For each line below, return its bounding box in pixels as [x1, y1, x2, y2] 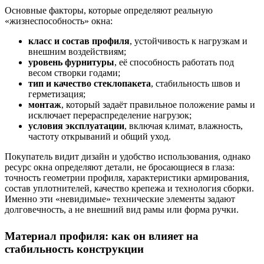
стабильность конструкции [5, 243, 144, 256]
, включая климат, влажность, [124, 121, 243, 131]
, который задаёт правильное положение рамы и [61, 100, 255, 110]
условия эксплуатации [28, 121, 124, 131]
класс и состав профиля [28, 36, 130, 47]
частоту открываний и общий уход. [28, 131, 171, 142]
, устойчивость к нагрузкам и [130, 36, 247, 47]
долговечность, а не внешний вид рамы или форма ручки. [5, 204, 239, 215]
